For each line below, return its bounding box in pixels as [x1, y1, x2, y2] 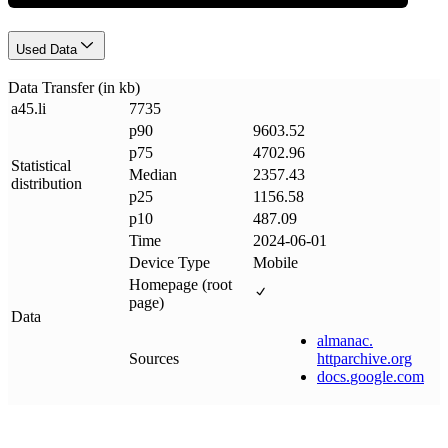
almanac [317, 331, 369, 349]
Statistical [11, 156, 71, 174]
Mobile [253, 253, 298, 271]
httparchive [317, 349, 387, 367]
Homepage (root [129, 275, 232, 293]
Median [129, 165, 177, 183]
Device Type [129, 253, 210, 271]
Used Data [16, 42, 77, 58]
